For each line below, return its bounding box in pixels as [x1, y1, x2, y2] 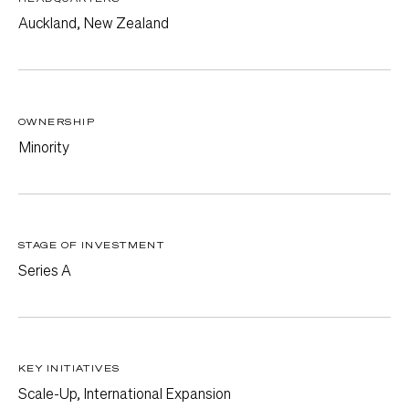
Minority [18, 136, 69, 156]
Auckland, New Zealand [18, 13, 169, 33]
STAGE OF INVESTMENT [18, 239, 165, 251]
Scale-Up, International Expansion [18, 383, 231, 403]
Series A [18, 259, 71, 279]
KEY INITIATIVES [18, 362, 121, 374]
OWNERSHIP [18, 115, 95, 127]
